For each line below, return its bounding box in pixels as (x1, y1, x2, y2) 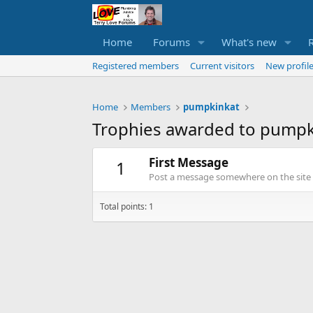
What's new (221, 35, 277, 50)
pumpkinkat (183, 101, 240, 114)
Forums (153, 35, 190, 50)
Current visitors (190, 59, 254, 73)
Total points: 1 (100, 201, 154, 213)
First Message (149, 154, 228, 171)
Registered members (92, 59, 179, 73)
